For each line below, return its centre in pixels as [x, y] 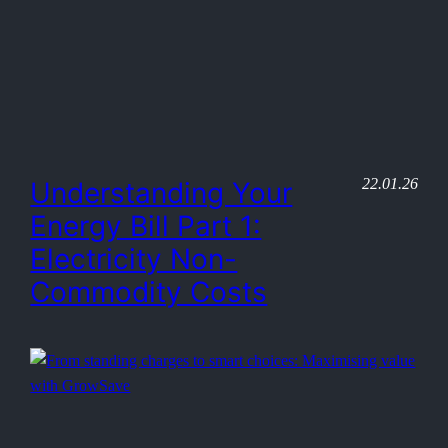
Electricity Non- [134, 258]
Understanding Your [161, 192]
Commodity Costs [149, 291]
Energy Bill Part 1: [146, 225]
